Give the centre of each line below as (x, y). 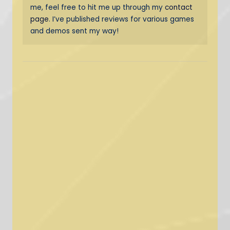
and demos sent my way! (74, 31)
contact (179, 7)
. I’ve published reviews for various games (121, 19)
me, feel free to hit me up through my (98, 7)
